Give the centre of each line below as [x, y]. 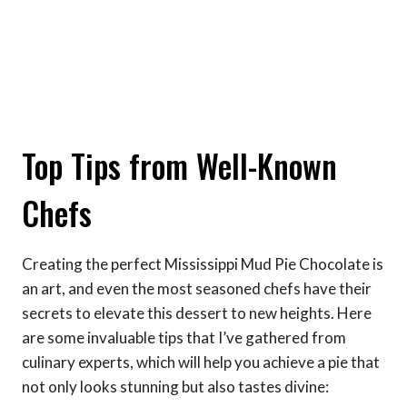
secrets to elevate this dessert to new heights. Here [197, 313]
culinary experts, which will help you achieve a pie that [201, 362]
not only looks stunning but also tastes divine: [175, 387]
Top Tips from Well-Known [179, 165]
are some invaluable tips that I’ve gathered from [184, 338]
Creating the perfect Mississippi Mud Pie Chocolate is [203, 264]
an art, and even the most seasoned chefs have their [197, 289]
